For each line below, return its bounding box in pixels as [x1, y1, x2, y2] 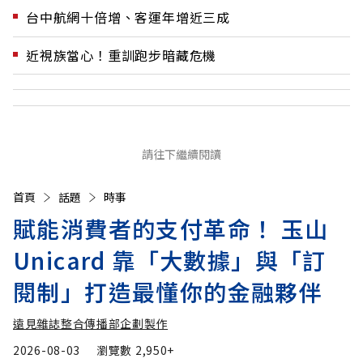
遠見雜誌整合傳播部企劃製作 [13, 315, 169, 332]
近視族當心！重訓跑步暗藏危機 [26, 45, 217, 65]
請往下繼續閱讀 [142, 146, 221, 163]
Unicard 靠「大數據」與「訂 [13, 244, 327, 277]
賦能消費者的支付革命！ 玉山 [13, 212, 329, 246]
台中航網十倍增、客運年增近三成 [26, 7, 230, 28]
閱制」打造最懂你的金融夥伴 [13, 275, 323, 309]
